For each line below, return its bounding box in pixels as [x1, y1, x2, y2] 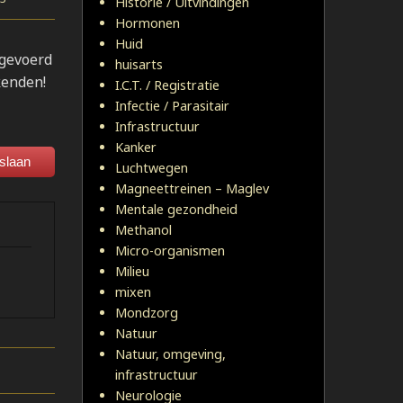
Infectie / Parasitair [115, 97, 229, 114]
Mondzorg [115, 304, 178, 321]
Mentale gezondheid [115, 201, 237, 218]
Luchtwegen [115, 159, 188, 176]
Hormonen [115, 14, 180, 31]
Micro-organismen [115, 242, 225, 259]
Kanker [115, 139, 157, 156]
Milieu [115, 263, 149, 280]
